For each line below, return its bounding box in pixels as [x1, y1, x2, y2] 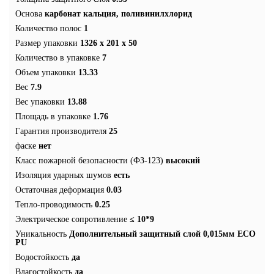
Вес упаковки [15, 97, 65, 106]
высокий [166, 155, 200, 165]
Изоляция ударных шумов [15, 170, 111, 180]
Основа [15, 9, 42, 18]
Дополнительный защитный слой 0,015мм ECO [69, 229, 256, 239]
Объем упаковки [15, 67, 76, 77]
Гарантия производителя [15, 126, 106, 136]
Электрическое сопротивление [15, 214, 127, 224]
